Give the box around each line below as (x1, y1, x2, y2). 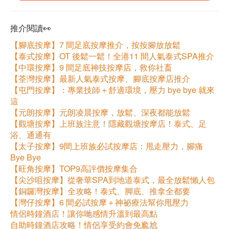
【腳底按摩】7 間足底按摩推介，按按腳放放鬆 (10, 39, 180, 51)
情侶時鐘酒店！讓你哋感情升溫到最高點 (10, 208, 157, 220)
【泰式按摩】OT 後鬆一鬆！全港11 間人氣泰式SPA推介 (10, 50, 214, 62)
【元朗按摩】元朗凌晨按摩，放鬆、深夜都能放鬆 (10, 106, 190, 119)
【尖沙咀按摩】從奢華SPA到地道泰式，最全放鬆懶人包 (10, 174, 215, 186)
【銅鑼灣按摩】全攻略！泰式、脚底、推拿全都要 (10, 185, 190, 197)
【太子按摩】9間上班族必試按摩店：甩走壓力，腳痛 (10, 140, 203, 152)
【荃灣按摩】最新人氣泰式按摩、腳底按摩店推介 (10, 73, 190, 85)
